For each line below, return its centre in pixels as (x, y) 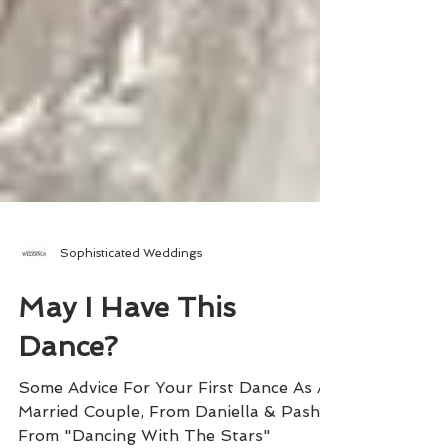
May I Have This (127, 355)
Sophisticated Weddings (131, 301)
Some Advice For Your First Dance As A (173, 435)
